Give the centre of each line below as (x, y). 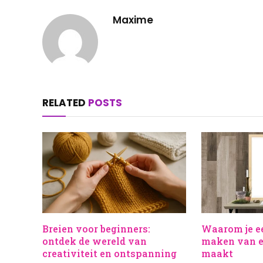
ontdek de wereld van (95, 241)
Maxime (133, 20)
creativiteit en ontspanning (109, 254)
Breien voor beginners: (96, 229)
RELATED (65, 103)
